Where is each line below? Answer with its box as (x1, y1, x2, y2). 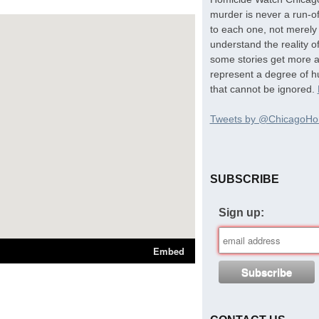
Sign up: (218, 206, 264, 219)
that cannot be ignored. (209, 83, 318, 95)
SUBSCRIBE (209, 172, 279, 185)
